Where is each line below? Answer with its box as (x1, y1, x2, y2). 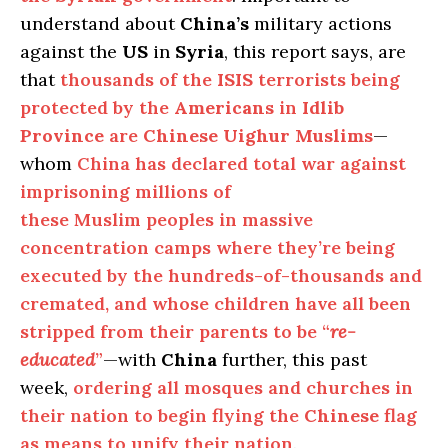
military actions (249, 12, 392, 36)
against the (20, 40, 122, 64)
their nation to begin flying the (20, 404, 304, 428)
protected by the (20, 96, 174, 120)
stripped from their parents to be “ (20, 320, 330, 344)
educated (20, 348, 95, 372)
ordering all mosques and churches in (73, 376, 413, 400)
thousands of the (60, 68, 217, 92)
